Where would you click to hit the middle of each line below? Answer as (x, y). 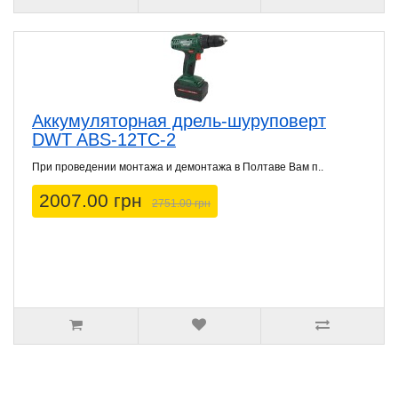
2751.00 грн (181, 204)
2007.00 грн (91, 201)
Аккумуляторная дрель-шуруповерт (179, 121)
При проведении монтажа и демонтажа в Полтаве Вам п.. (178, 167)
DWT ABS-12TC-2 (104, 140)
